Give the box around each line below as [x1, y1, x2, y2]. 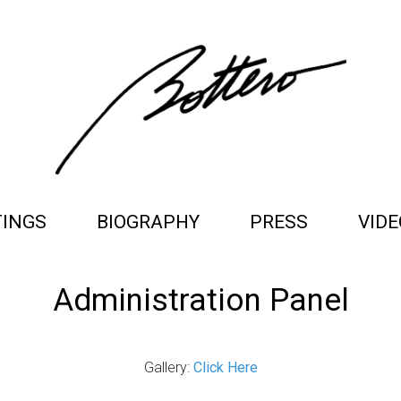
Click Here [192, 359, 258, 376]
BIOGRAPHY [96, 211, 200, 233]
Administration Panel [52, 282, 349, 319]
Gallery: [143, 359, 193, 376]
